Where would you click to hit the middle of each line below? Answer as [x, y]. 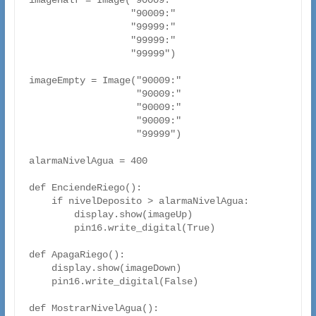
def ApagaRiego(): [77, 255]
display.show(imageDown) [40, 268]
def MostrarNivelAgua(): [93, 309]
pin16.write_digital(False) [40, 282]
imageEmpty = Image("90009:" [105, 81]
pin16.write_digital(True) [51, 228]
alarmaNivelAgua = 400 [88, 161]
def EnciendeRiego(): [85, 188]
